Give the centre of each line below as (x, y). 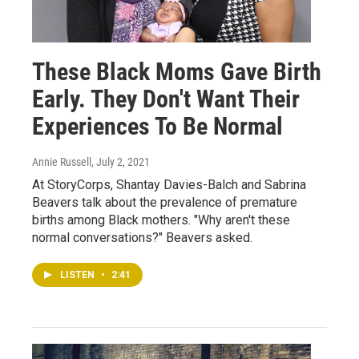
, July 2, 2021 (121, 161)
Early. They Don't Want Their (166, 99)
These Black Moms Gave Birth (177, 71)
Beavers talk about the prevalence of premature (165, 202)
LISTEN (79, 274)
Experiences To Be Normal (157, 126)
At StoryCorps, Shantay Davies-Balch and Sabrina (169, 184)
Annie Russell (62, 161)
